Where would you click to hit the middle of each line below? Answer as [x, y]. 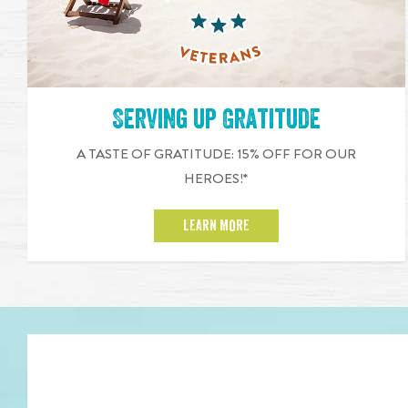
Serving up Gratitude [216, 120]
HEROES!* [216, 179]
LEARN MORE [216, 226]
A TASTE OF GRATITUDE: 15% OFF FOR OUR [216, 154]
